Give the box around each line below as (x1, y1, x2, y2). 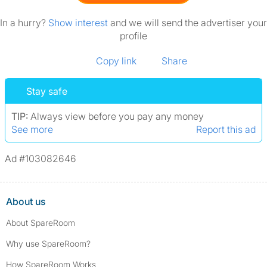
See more (11, 123, 53, 135)
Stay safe (26, 85, 67, 97)
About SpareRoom (6, 218, 75, 228)
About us (6, 195, 45, 207)
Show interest (48, 17, 110, 29)
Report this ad (196, 123, 256, 135)
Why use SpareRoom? (6, 238, 91, 249)
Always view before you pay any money (30, 110, 204, 122)
